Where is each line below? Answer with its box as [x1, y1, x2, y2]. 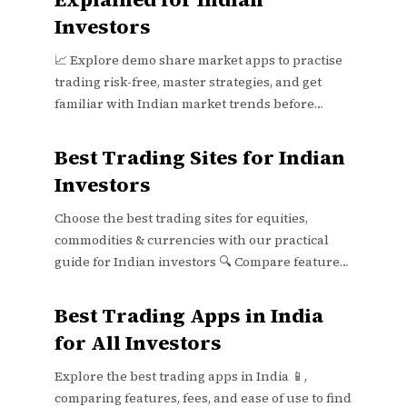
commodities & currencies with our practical [55, 231, 329, 249]
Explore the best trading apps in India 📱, [55, 367, 307, 385]
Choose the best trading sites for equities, [55, 209, 308, 227]
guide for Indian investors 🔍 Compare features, [55, 253, 349, 271]
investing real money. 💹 [55, 116, 203, 134]
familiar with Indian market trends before [55, 94, 314, 113]
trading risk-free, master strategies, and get [55, 73, 322, 91]
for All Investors [55, 329, 222, 356]
